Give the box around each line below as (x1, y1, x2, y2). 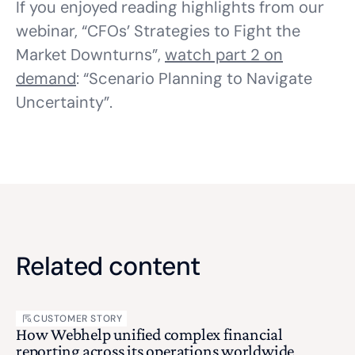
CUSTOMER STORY (33, 312, 123, 325)
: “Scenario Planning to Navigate (76, 68, 312, 89)
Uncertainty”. (16, 92, 113, 113)
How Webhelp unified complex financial (16, 325, 284, 344)
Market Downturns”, (16, 44, 165, 65)
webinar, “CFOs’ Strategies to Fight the (16, 21, 300, 41)
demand (16, 68, 76, 89)
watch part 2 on (165, 44, 283, 65)
